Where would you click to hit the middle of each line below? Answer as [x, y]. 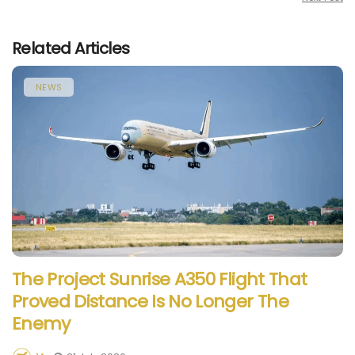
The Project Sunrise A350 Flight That [160, 279]
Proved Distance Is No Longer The [150, 301]
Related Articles [71, 48]
